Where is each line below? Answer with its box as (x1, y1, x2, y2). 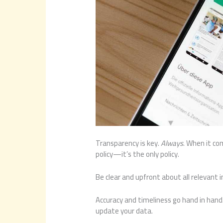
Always (161, 135, 184, 150)
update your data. (96, 203, 153, 218)
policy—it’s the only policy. (96, 146, 180, 161)
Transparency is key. (96, 135, 161, 150)
